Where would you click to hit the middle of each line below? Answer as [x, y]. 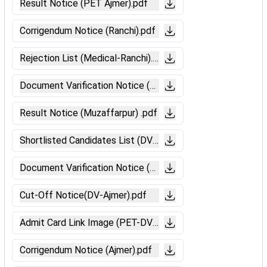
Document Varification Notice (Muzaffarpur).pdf [120, 168]
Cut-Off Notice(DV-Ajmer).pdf [83, 195]
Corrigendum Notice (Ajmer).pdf [86, 250]
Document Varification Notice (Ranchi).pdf [108, 86]
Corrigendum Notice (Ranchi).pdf [88, 31]
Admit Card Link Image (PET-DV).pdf [96, 223]
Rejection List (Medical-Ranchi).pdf [94, 58]
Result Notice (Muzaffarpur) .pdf [89, 113]
